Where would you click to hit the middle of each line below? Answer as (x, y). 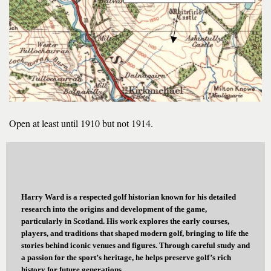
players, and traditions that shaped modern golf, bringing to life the (135, 233)
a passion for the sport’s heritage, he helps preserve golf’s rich (126, 258)
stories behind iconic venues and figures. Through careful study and (135, 246)
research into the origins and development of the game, (114, 209)
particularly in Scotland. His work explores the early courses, (125, 221)
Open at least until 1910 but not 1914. (95, 123)
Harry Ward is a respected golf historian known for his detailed (129, 197)
